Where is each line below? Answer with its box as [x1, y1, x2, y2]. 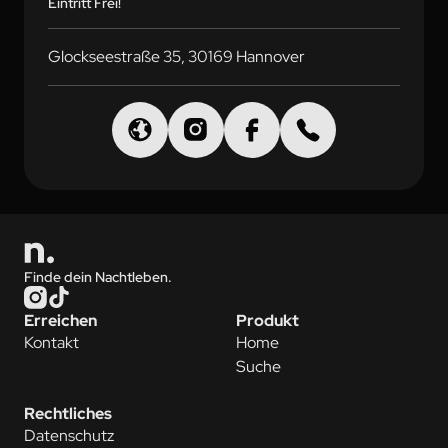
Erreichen [24, 310, 97, 331]
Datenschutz [24, 425, 114, 446]
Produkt [236, 310, 299, 331]
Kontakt [24, 332, 79, 353]
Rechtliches [24, 403, 112, 424]
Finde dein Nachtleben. [24, 268, 172, 286]
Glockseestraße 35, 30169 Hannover [48, 46, 305, 67]
